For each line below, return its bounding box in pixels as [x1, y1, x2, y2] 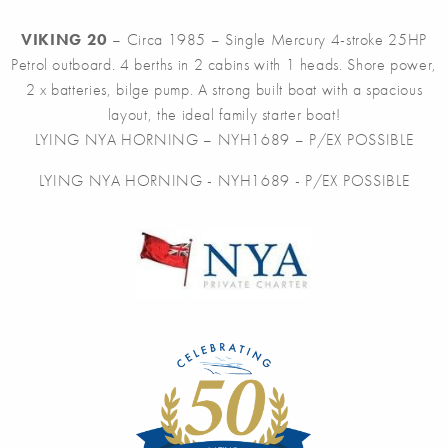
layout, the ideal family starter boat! [107, 104, 341, 125]
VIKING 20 [21, 29, 108, 50]
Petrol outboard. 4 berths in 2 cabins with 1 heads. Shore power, [11, 54, 437, 75]
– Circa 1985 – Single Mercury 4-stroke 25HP [107, 29, 427, 50]
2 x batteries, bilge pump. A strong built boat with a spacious [25, 79, 423, 100]
